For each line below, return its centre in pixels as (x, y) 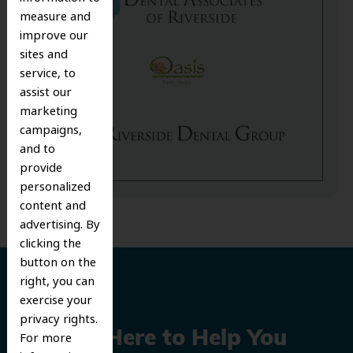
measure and (55, 17)
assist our (45, 93)
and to (37, 149)
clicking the (50, 244)
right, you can (57, 282)
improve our (54, 36)
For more (45, 338)
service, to (47, 74)
